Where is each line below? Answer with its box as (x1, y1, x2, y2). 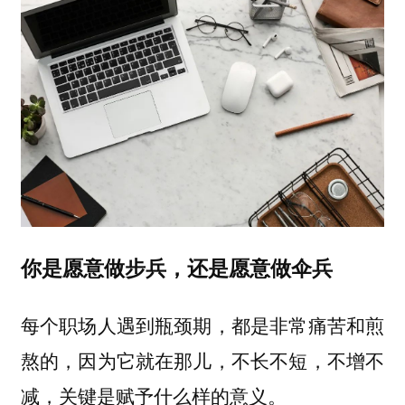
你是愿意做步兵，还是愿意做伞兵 (20, 251, 333, 282)
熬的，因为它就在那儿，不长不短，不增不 (20, 346, 385, 374)
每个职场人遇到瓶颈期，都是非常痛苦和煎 (20, 311, 385, 339)
